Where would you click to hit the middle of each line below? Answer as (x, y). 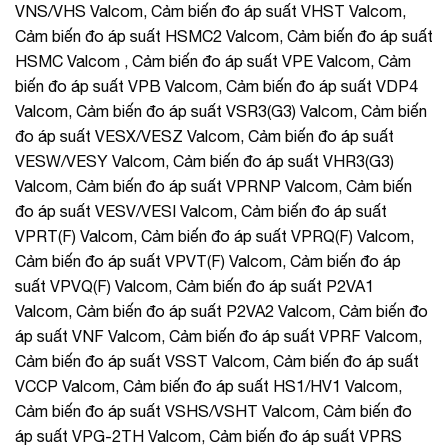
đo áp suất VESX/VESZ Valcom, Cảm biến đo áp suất (204, 135)
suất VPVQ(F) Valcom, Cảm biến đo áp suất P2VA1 (194, 285)
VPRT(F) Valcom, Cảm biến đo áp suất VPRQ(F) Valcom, (214, 235)
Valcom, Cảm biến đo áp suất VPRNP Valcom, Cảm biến (213, 185)
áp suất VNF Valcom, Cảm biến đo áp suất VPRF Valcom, (218, 335)
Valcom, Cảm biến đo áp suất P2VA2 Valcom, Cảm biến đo (221, 310)
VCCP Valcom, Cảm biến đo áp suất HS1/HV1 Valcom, (208, 385)
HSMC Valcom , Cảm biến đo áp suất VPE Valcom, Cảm (213, 60)
